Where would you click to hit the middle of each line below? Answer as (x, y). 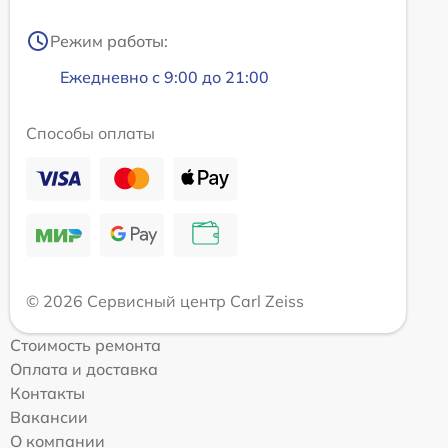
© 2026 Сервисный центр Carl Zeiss (165, 300)
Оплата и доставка (84, 368)
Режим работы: (109, 40)
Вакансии (49, 416)
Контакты (47, 392)
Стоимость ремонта (85, 344)
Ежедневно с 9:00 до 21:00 (164, 76)
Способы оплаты (90, 132)
